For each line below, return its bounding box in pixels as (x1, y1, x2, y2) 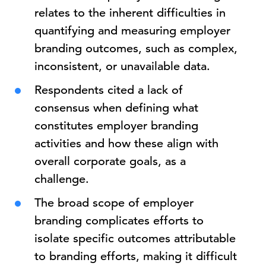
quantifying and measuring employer (34, 23, 231, 38)
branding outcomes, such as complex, (34, 41, 238, 56)
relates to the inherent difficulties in (34, 5, 226, 20)
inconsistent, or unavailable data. (34, 59, 211, 74)
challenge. (34, 172, 90, 186)
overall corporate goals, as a (34, 154, 186, 169)
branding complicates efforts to (34, 213, 204, 228)
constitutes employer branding (34, 118, 199, 133)
